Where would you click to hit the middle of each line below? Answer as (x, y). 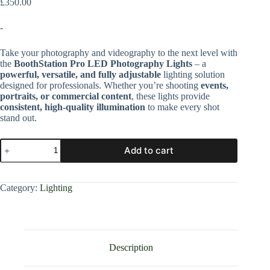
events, (215, 85)
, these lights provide (171, 96)
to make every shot (182, 107)
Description (131, 248)
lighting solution (193, 74)
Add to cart (149, 150)
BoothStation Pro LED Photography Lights (103, 63)
